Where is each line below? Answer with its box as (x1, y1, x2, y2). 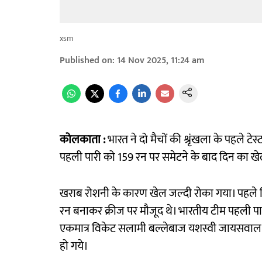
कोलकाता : (60, 130, 105, 150)
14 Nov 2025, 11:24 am (117, 53, 205, 68)
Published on (60, 53, 112, 68)
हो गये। (60, 236, 88, 256)
